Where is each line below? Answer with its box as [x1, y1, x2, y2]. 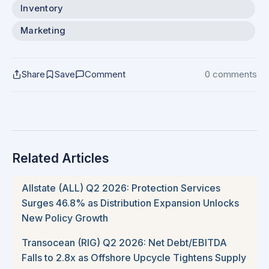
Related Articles [12, 150, 109, 166]
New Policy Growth [22, 211, 108, 224]
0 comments [205, 68, 257, 80]
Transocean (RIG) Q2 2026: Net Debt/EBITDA [22, 236, 227, 249]
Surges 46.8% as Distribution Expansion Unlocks [22, 196, 239, 209]
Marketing [20, 25, 66, 36]
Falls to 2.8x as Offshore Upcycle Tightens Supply [22, 251, 246, 264]
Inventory [20, 2, 64, 14]
